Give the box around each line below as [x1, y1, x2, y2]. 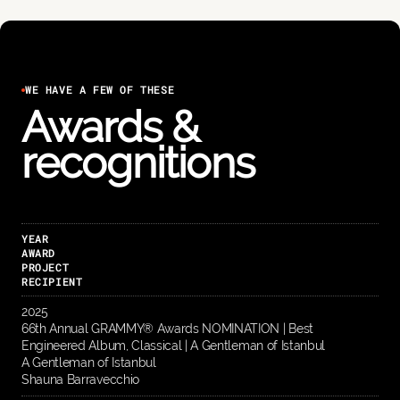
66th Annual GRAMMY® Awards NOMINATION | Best [21, 321, 313, 337]
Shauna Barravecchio [21, 372, 139, 387]
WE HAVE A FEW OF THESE [25, 82, 175, 97]
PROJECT [21, 260, 70, 275]
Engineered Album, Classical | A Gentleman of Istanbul [21, 338, 326, 354]
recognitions [21, 137, 255, 188]
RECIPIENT [21, 274, 83, 289]
